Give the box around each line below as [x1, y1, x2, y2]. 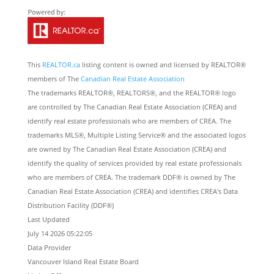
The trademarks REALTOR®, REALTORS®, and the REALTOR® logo [27, 87, 236, 97]
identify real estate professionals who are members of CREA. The [27, 116, 231, 125]
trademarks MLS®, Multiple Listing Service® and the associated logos [27, 130, 246, 139]
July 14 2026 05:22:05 [27, 228, 92, 238]
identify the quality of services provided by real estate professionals [27, 158, 242, 168]
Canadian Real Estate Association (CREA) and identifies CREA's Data [27, 186, 238, 196]
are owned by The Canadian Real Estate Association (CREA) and [27, 144, 226, 154]
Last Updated [27, 214, 70, 224]
